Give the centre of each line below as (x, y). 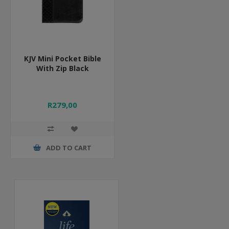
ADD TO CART (69, 147)
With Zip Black (62, 68)
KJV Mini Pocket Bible (62, 59)
